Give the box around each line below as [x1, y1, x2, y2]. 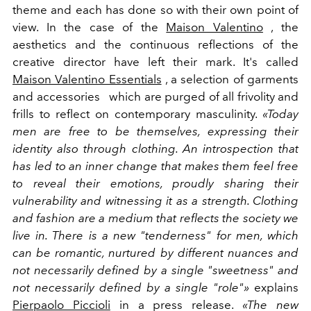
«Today [262, 106, 299, 121]
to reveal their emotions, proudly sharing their [12, 176, 299, 190]
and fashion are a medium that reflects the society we [12, 210, 299, 225]
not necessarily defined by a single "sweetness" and [12, 262, 299, 277]
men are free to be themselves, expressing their [12, 124, 299, 138]
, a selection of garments [161, 72, 299, 86]
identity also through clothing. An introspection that [12, 141, 299, 155]
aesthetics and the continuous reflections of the [12, 37, 299, 51]
